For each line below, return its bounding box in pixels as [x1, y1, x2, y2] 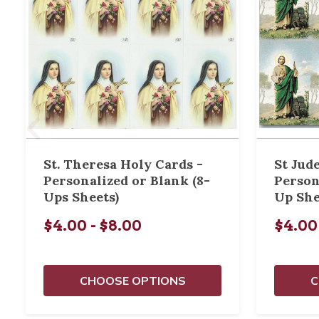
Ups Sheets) [43, 189, 119, 205]
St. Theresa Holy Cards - [43, 156, 203, 172]
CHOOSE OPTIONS [79, 273, 186, 288]
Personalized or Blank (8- [43, 172, 210, 189]
